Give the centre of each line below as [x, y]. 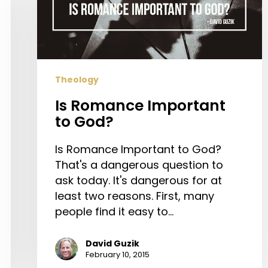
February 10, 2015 [118, 254]
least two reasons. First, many [135, 196]
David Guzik [112, 243]
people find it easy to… [114, 211]
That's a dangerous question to [139, 165]
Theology [77, 79]
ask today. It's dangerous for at [138, 180]
